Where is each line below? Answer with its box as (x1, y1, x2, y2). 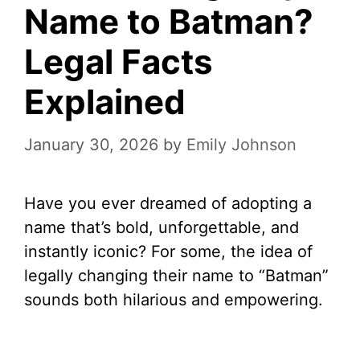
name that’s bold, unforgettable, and (24, 218, 299, 237)
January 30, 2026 (24, 135, 158, 154)
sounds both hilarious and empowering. (24, 290, 323, 309)
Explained (24, 81, 186, 122)
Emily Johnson (186, 135, 297, 154)
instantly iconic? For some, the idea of (24, 242, 313, 261)
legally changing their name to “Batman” (24, 266, 329, 285)
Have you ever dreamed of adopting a (24, 194, 312, 213)
